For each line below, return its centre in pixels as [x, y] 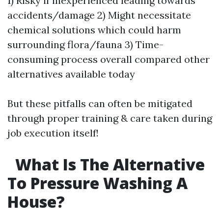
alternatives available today [71, 74]
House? [36, 202]
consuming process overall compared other [109, 59]
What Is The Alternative [108, 164]
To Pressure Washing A [97, 183]
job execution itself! [53, 133]
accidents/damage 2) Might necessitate [99, 15]
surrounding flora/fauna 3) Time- [85, 44]
